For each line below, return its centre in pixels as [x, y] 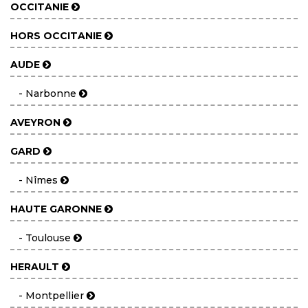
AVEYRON [35, 122]
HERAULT [35, 267]
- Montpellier [48, 296]
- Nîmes [35, 180]
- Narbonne [45, 93]
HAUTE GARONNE [56, 209]
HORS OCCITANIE [56, 36]
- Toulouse [42, 238]
